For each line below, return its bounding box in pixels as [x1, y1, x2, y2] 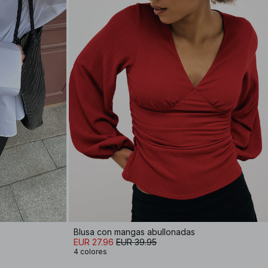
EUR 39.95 [116, 237, 157, 247]
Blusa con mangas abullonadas [74, 227, 195, 237]
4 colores [74, 247, 107, 256]
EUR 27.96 [74, 237, 114, 247]
